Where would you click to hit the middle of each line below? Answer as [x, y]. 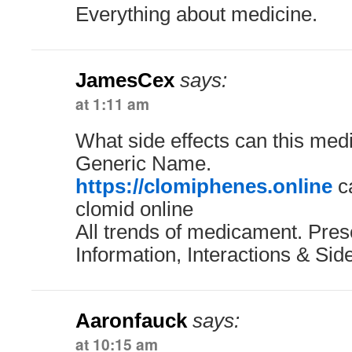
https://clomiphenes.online [204, 186]
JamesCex [125, 80]
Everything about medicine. [196, 14]
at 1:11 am [112, 104]
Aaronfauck [131, 321]
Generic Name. [143, 163]
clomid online [134, 209]
